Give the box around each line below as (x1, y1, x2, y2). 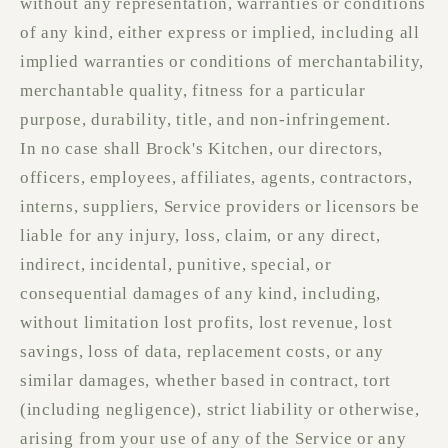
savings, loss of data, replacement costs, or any (20, 342, 385, 362)
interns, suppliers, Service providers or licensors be (20, 197, 420, 217)
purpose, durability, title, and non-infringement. (20, 110, 391, 130)
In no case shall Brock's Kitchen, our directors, (20, 139, 384, 159)
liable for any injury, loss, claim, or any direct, (20, 226, 381, 246)
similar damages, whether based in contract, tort (20, 371, 392, 391)
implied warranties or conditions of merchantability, (20, 52, 424, 72)
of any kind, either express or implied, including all (20, 23, 420, 43)
